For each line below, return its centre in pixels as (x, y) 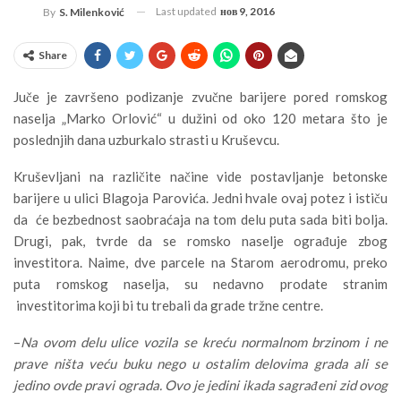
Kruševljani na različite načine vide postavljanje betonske (200, 176)
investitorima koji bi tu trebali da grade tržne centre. (168, 305)
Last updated (187, 11)
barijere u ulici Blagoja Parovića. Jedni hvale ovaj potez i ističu (200, 197)
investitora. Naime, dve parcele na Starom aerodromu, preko (200, 262)
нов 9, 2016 (247, 11)
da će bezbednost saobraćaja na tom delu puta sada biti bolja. (200, 219)
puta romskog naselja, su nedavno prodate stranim (200, 283)
